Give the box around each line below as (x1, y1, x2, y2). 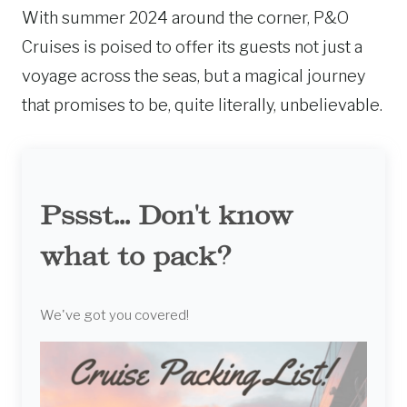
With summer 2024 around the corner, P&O (22, 8, 349, 27)
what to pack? (40, 239, 232, 273)
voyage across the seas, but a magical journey (22, 66, 365, 85)
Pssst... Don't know (40, 198, 293, 232)
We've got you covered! (40, 307, 189, 323)
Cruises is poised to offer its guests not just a (22, 37, 362, 56)
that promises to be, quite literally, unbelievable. (22, 95, 382, 114)
